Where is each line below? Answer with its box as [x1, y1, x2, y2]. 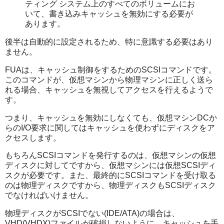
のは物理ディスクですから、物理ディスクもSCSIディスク [5, 181, 216, 190]
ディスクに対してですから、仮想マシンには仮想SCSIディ [5, 161, 216, 170]
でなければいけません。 [5, 191, 93, 200]
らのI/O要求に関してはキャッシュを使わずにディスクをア [5, 123, 215, 132]
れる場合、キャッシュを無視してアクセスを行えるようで [5, 85, 213, 94]
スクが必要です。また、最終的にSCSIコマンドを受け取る [5, 171, 216, 180]
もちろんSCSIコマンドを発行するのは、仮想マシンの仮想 [5, 151, 216, 160]
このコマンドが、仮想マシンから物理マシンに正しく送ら [5, 75, 213, 84]
